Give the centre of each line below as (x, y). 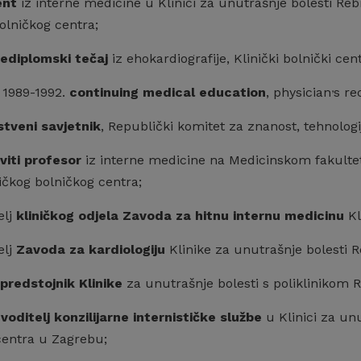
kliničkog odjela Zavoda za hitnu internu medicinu (180, 216)
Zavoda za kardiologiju (91, 249)
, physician (299, 92)
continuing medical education (168, 92)
